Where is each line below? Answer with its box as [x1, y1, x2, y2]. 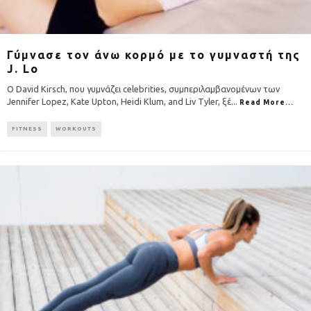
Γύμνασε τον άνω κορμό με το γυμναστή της [7, 48, 301, 61]
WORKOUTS [56, 125, 96, 132]
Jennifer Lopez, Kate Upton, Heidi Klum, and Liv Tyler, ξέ [7, 96, 231, 106]
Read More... [239, 98, 294, 106]
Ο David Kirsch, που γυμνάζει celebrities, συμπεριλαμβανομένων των [7, 83, 280, 94]
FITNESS [12, 125, 42, 132]
